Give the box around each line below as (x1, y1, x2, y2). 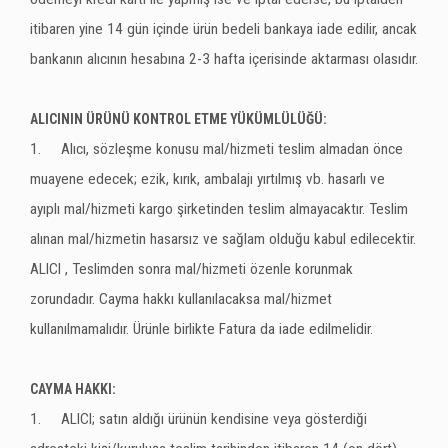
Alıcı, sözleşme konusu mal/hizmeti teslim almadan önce (61, 140, 403, 158)
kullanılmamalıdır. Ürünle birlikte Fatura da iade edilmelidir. (30, 320, 373, 338)
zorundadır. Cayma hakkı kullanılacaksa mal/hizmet (30, 290, 332, 308)
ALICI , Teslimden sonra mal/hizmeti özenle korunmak (30, 260, 353, 278)
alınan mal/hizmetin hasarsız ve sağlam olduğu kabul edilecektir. (30, 230, 416, 248)
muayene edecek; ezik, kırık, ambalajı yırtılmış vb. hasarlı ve (30, 170, 385, 188)
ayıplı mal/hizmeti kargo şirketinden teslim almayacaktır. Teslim (30, 200, 408, 218)
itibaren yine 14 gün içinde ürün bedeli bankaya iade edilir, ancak (30, 20, 417, 38)
